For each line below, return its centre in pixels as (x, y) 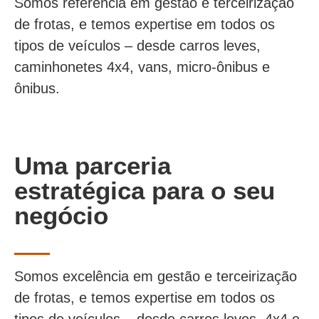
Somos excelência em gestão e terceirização (156, 276)
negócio (61, 215)
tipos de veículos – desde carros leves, (137, 46)
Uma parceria (93, 166)
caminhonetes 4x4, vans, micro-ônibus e (142, 67)
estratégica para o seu (145, 190)
